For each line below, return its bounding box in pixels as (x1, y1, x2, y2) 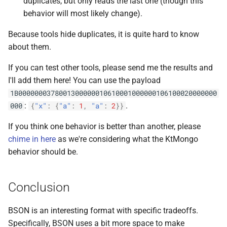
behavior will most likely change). (23, 9, 142, 18)
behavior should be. (8, 147, 78, 157)
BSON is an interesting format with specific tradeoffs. (8, 206, 198, 215)
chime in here (8, 134, 56, 144)
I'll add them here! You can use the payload (8, 75, 161, 85)
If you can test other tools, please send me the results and (8, 63, 213, 72)
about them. (8, 42, 51, 52)
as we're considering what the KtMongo (56, 134, 198, 144)
